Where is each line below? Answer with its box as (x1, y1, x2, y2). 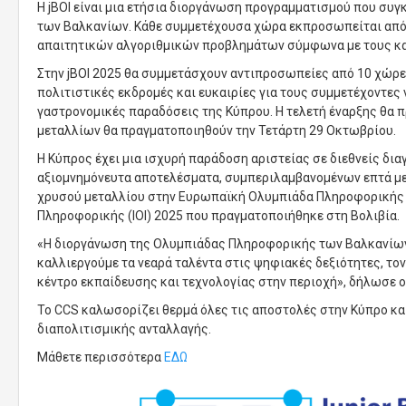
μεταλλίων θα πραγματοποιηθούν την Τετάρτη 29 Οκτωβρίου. (37, 123, 396, 138)
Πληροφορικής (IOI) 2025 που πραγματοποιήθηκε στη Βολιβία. (37, 208, 400, 223)
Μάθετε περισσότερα (37, 350, 164, 364)
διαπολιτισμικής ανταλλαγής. (37, 322, 211, 336)
